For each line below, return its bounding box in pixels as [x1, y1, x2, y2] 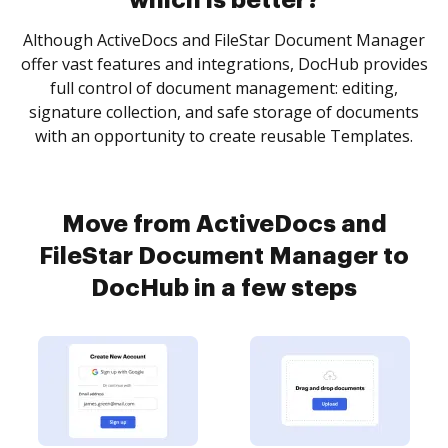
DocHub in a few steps [91, 276, 357, 300]
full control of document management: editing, [50, 77, 398, 99]
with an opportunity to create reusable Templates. [35, 125, 413, 147]
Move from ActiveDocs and [61, 212, 387, 236]
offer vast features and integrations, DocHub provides [20, 53, 428, 75]
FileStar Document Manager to [39, 244, 409, 268]
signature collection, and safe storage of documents [29, 101, 419, 123]
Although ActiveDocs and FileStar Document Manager [23, 29, 425, 51]
